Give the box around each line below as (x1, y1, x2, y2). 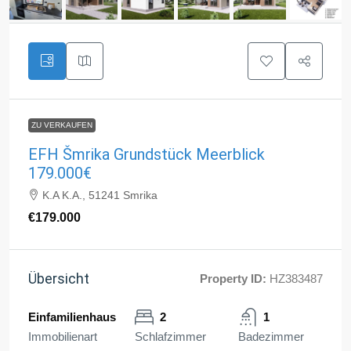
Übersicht (28, 270, 89, 288)
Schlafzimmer (135, 330, 206, 344)
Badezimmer (238, 330, 304, 344)
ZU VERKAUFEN (31, 121, 92, 130)
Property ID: (200, 272, 266, 286)
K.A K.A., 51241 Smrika (42, 189, 157, 202)
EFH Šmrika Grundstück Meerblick (28, 145, 265, 165)
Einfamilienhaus (28, 310, 116, 324)
